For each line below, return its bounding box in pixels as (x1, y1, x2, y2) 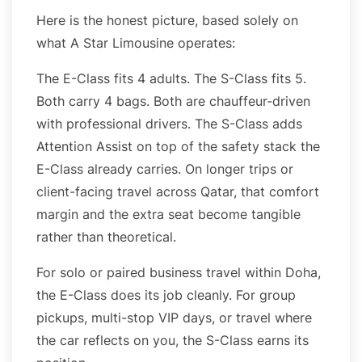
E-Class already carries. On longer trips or (36, 160, 293, 177)
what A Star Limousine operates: (36, 34, 235, 51)
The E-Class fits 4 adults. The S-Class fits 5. (36, 69, 306, 86)
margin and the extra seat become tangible (36, 205, 301, 222)
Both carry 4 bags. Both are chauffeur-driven (36, 92, 310, 109)
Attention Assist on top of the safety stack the (36, 137, 320, 154)
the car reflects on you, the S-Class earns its (36, 331, 309, 348)
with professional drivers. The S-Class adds (36, 115, 302, 132)
